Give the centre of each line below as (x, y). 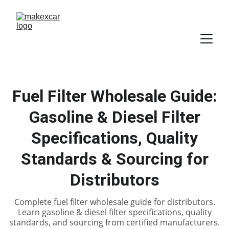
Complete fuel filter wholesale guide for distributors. (114, 202)
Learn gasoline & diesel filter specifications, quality (114, 212)
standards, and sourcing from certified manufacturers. (114, 222)
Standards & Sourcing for (114, 159)
